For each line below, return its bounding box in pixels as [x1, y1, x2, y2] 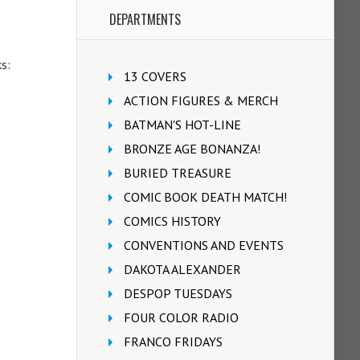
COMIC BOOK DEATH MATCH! [124, 189, 287, 205]
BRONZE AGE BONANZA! [124, 141, 260, 157]
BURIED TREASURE [124, 165, 231, 181]
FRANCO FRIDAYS [124, 333, 223, 350]
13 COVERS [124, 68, 186, 84]
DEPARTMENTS [109, 10, 181, 29]
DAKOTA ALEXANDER [124, 261, 241, 277]
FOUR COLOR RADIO [124, 309, 239, 325]
